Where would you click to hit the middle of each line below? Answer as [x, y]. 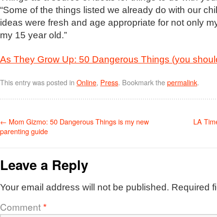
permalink [182, 82]
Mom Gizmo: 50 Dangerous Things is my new [78, 121]
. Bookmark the [143, 82]
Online [86, 82]
